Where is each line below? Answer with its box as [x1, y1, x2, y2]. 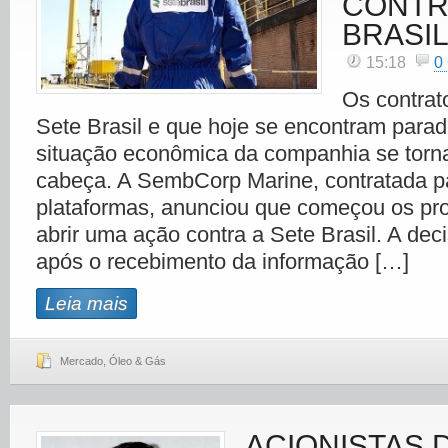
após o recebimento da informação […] [36, 249, 409, 274]
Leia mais [45, 293, 128, 314]
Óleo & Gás [109, 355, 166, 367]
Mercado [60, 355, 103, 367]
